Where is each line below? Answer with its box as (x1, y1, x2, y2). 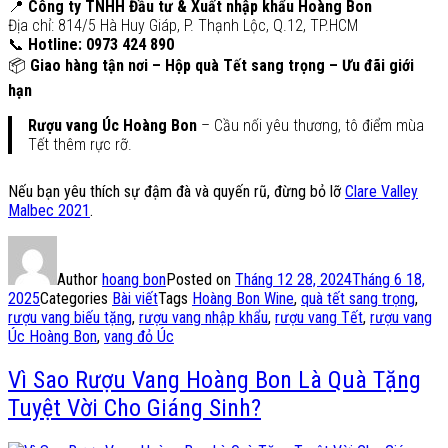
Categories (40, 289, 112, 309)
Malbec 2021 (8, 201, 90, 221)
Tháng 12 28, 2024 (235, 270, 352, 290)
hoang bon (102, 270, 166, 290)
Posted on (166, 270, 235, 290)
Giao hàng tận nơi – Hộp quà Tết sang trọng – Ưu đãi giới (30, 56, 414, 76)
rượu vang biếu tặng (8, 308, 132, 328)
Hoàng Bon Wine (192, 289, 294, 309)
